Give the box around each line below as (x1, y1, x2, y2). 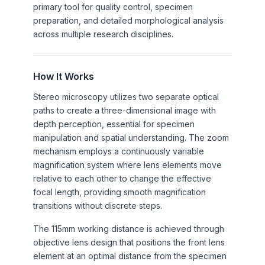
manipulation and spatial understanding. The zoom (33, 132, 229, 143)
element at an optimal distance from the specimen (33, 250, 227, 261)
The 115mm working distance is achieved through (33, 223, 224, 234)
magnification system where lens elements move (33, 159, 222, 170)
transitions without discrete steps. (33, 200, 162, 211)
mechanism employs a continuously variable (33, 146, 204, 156)
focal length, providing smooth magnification (33, 186, 206, 197)
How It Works (33, 70, 94, 82)
